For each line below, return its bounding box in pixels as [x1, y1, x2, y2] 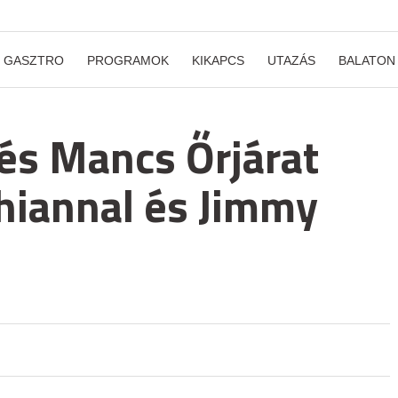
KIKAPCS [192, 53, 244, 68]
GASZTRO [4, 53, 64, 68]
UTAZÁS [267, 53, 315, 68]
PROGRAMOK [87, 53, 169, 68]
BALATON [338, 53, 395, 68]
